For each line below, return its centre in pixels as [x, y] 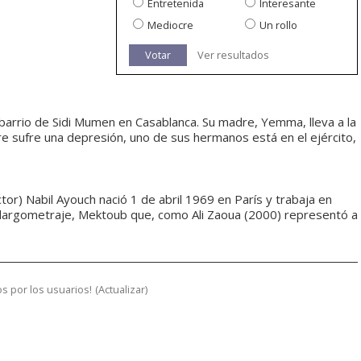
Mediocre [170, 25]
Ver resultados [233, 55]
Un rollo [278, 25]
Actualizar [122, 290]
